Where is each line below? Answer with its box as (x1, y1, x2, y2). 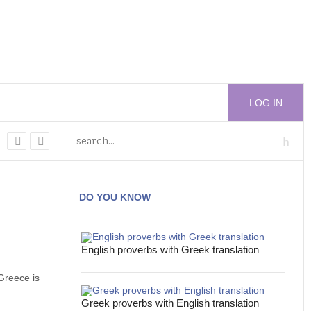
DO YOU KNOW (79, 192, 151, 203)
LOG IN (249, 97, 283, 108)
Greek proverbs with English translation (81, 297, 260, 309)
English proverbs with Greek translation (81, 244, 260, 255)
